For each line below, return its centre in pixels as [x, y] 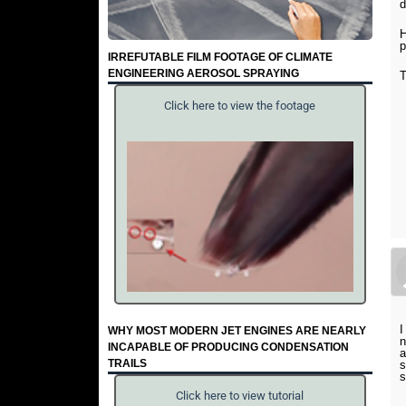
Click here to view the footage [240, 106]
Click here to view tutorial [240, 396]
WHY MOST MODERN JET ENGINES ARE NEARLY [237, 330]
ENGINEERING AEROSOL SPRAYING [203, 73]
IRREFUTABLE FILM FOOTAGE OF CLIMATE [220, 57]
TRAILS [127, 363]
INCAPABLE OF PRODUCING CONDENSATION [228, 347]
